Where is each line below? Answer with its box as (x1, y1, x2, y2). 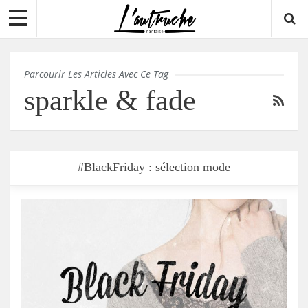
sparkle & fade (24, 85, 196, 117)
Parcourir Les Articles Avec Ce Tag (24, 67, 168, 81)
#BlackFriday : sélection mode (78, 160, 230, 175)
